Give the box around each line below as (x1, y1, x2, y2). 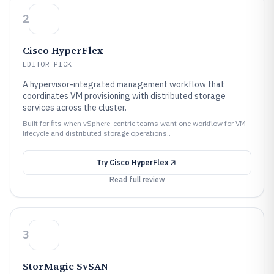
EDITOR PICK (23, 59, 72, 68)
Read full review (109, 175, 165, 184)
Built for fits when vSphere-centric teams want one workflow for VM (23, 119, 246, 128)
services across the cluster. (23, 102, 127, 113)
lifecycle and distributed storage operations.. (23, 128, 171, 138)
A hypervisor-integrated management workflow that (23, 79, 224, 90)
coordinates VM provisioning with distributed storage (23, 91, 226, 102)
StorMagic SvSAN (23, 259, 108, 273)
